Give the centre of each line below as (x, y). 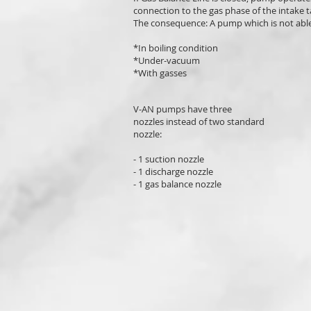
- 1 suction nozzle (170, 159)
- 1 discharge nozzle (173, 171)
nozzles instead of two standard (199, 121)
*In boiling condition (176, 48)
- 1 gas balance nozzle (177, 184)
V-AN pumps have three (183, 109)
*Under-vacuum (167, 60)
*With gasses (160, 73)
